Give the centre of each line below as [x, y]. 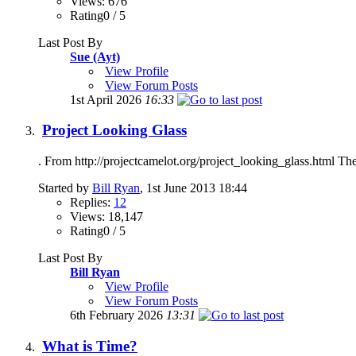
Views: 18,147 [106, 217]
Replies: [92, 203]
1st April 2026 [107, 99]
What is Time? [90, 346]
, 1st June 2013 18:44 [193, 188]
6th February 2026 [118, 315]
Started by [65, 188]
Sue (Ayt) [95, 56]
